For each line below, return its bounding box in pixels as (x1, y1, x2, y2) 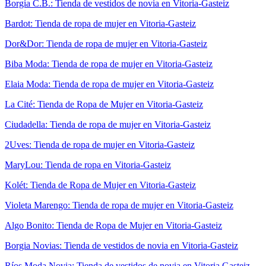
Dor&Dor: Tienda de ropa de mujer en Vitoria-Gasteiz (5, 38, 207, 49)
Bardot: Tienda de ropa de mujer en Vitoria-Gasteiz (5, 18, 196, 28)
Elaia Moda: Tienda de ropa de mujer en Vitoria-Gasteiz (5, 78, 214, 89)
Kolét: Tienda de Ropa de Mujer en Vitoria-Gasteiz (5, 179, 196, 190)
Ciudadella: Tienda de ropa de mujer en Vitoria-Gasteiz (5, 119, 211, 129)
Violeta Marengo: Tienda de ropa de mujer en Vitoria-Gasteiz (5, 199, 233, 210)
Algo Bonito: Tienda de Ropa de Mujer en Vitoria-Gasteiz (5, 220, 222, 230)
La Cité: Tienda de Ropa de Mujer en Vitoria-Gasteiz (5, 99, 203, 109)
